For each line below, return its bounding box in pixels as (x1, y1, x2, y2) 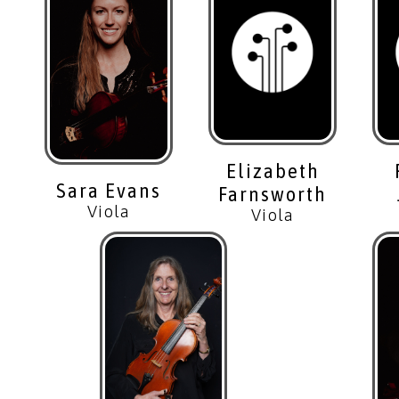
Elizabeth (225, 159, 320, 183)
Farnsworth (218, 183, 327, 207)
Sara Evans (56, 179, 161, 203)
